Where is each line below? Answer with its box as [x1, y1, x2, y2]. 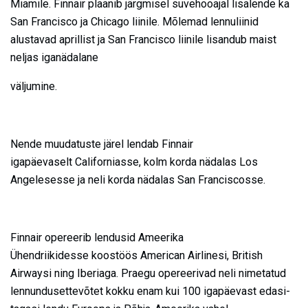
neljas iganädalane [10, 50, 98, 64]
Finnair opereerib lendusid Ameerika [10, 230, 184, 244]
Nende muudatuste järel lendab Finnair [10, 137, 193, 151]
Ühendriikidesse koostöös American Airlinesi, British [10, 248, 263, 262]
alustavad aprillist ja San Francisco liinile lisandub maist [10, 32, 276, 46]
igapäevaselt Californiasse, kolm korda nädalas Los [10, 155, 258, 168]
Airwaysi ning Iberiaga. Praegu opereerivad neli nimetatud [10, 266, 286, 280]
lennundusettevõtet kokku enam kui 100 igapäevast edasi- [10, 284, 290, 298]
